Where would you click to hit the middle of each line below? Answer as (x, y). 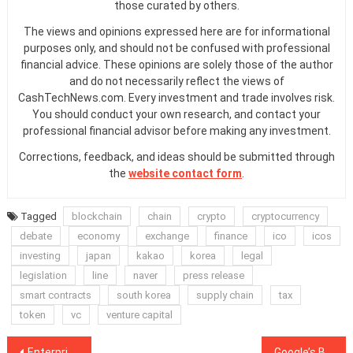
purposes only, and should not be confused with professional (176, 48)
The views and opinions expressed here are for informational (176, 32)
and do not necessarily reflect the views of (176, 82)
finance (230, 236)
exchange (167, 236)
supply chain (225, 295)
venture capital (139, 315)
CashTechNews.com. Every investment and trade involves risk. (176, 98)
